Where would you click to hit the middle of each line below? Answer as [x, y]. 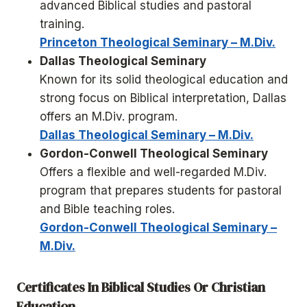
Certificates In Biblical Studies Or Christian [141, 287]
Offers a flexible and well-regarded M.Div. [153, 172]
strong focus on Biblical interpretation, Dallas [163, 98]
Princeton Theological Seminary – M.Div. [158, 42]
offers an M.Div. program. [109, 116]
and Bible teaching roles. [107, 209]
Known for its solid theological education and [164, 79]
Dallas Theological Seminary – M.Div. [147, 135]
